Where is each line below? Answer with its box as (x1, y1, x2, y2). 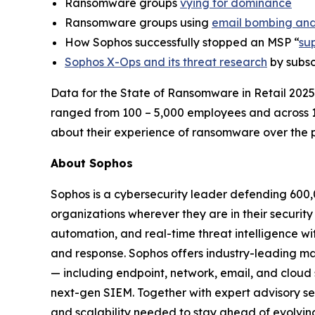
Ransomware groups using (65, 15, 212, 30)
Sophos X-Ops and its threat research (65, 54, 267, 69)
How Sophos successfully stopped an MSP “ (65, 34, 299, 49)
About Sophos (51, 155, 133, 170)
